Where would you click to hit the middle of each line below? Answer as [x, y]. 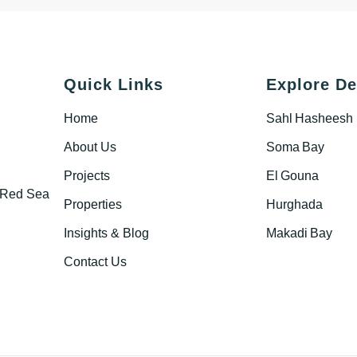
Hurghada [294, 204]
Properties [93, 204]
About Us [90, 147]
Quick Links [114, 84]
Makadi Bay [299, 233]
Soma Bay [295, 147]
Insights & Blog [107, 233]
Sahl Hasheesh [309, 118]
